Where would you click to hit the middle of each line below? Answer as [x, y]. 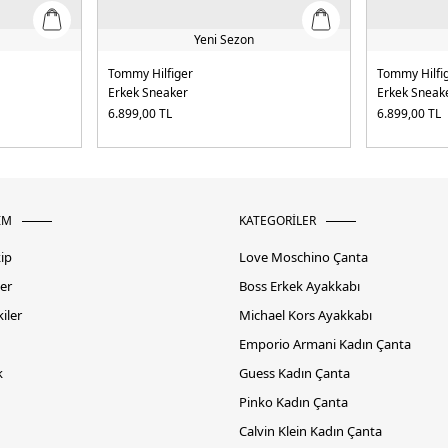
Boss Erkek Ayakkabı [299, 286]
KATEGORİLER [277, 221]
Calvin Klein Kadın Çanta [310, 431]
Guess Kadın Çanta [294, 373]
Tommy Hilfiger [150, 74]
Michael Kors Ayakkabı [305, 315]
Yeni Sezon [223, 40]
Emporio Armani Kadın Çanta [325, 344]
